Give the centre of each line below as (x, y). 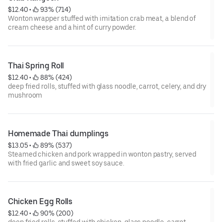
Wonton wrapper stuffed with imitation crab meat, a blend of (102, 18)
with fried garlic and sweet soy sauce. (66, 163)
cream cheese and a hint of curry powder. (72, 27)
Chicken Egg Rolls (40, 201)
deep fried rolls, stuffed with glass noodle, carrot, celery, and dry (107, 86)
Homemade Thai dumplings (58, 133)
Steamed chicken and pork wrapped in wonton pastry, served (102, 154)
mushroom (25, 95)
